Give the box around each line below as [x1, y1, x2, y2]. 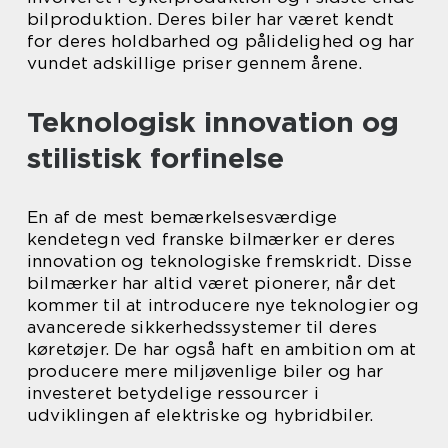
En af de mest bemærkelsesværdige [27, 207, 338, 227]
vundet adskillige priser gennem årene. [27, 53, 363, 73]
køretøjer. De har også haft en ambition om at [27, 339, 417, 359]
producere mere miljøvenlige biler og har [27, 361, 384, 381]
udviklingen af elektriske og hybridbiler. [27, 405, 374, 425]
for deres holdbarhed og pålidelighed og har [27, 31, 415, 51]
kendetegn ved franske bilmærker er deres [27, 229, 396, 249]
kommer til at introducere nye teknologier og [27, 295, 419, 315]
